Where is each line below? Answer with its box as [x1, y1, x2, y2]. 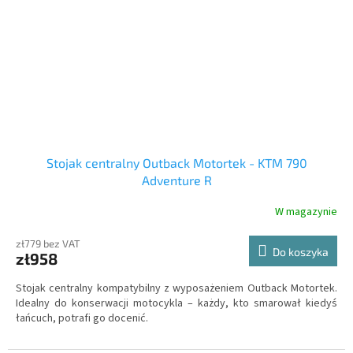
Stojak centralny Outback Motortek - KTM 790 [46, 154, 307, 170]
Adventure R [141, 172, 212, 188]
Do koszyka [273, 244, 329, 258]
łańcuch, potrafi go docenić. [16, 310, 148, 326]
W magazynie [275, 204, 337, 221]
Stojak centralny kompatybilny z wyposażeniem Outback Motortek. [16, 280, 337, 296]
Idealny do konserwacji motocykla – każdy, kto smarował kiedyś [16, 295, 337, 311]
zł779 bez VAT [16, 236, 80, 250]
